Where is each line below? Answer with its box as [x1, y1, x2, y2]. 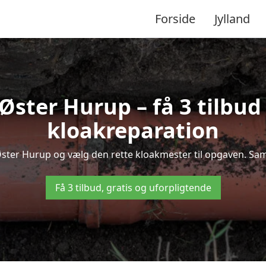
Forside [155, 10, 195, 27]
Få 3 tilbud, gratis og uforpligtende [55, 181, 211, 194]
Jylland [214, 10, 250, 27]
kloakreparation [47, 116, 219, 145]
